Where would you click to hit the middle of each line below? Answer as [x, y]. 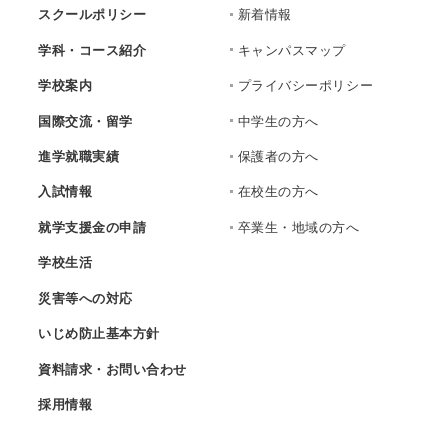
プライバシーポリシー [305, 86]
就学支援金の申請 [92, 227]
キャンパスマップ [291, 50]
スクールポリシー [92, 15]
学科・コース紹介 [92, 50]
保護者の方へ [278, 156]
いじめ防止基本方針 [99, 334]
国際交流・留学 [85, 121]
